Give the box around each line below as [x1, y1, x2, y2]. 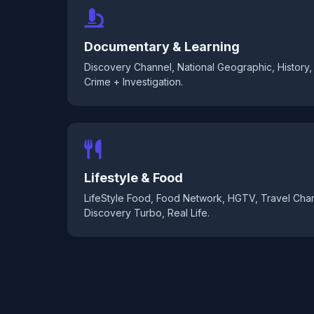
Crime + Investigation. [84, 76, 183, 88]
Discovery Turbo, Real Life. [84, 207, 210, 219]
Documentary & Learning [84, 39, 240, 54]
